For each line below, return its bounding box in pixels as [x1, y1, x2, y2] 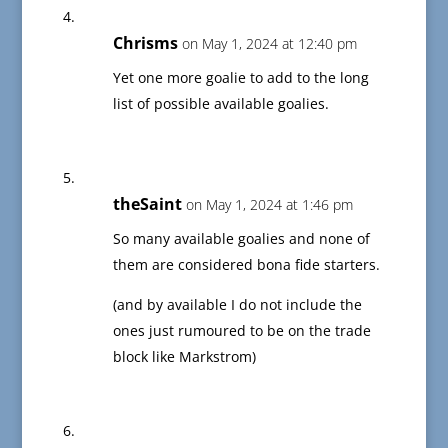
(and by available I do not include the [112, 295, 362, 315]
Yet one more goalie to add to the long [112, 68, 369, 88]
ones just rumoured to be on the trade [112, 321, 371, 341]
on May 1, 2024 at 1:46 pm [185, 195, 353, 215]
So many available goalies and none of [112, 229, 370, 249]
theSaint [112, 193, 182, 216]
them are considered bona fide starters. [112, 255, 380, 275]
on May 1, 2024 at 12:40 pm [181, 34, 357, 54]
